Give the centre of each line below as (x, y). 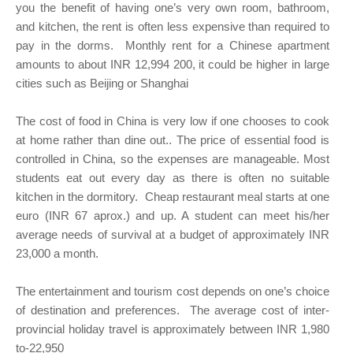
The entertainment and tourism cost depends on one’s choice (173, 292)
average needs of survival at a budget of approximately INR (173, 235)
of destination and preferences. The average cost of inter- (173, 310)
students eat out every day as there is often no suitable (173, 178)
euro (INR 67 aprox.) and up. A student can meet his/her (173, 216)
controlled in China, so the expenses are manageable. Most (173, 159)
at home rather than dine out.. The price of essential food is (173, 140)
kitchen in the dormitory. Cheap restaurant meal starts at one (173, 197)
